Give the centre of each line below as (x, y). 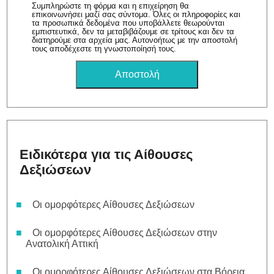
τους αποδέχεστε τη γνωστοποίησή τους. (104, 48)
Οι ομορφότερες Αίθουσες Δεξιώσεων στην (125, 233)
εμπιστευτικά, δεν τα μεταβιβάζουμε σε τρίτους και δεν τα (133, 31)
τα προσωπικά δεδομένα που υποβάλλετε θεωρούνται (128, 23)
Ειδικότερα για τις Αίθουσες (106, 154)
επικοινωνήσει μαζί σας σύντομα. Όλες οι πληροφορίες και (136, 14)
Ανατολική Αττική (62, 244)
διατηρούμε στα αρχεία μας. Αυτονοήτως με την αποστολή (135, 40)
